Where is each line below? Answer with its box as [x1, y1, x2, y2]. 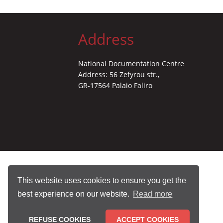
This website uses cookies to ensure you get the [17, 176, 187, 185]
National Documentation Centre [78, 59, 184, 69]
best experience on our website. [17, 190, 132, 199]
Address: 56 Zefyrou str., [78, 70, 159, 80]
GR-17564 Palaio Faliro [78, 81, 152, 91]
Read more [133, 190, 173, 199]
